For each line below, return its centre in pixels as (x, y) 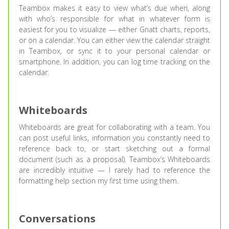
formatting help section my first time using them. (98, 181)
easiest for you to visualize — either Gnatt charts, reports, (114, 29)
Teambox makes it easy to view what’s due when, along (114, 8)
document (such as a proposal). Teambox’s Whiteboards (114, 159)
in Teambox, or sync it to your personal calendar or (114, 51)
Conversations (57, 219)
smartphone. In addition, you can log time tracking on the (114, 62)
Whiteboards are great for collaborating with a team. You (114, 127)
